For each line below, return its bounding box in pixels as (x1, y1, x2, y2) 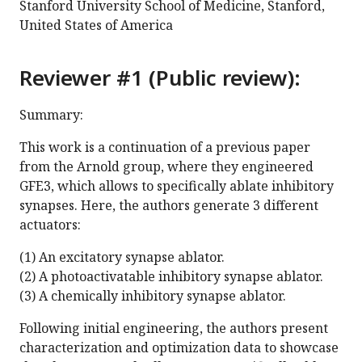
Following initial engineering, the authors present (19, 319, 328, 338)
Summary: (19, 106, 83, 124)
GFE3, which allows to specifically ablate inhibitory (19, 177, 334, 196)
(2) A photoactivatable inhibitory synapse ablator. (19, 267, 323, 286)
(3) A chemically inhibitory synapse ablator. (19, 287, 286, 305)
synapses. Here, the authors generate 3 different (19, 196, 318, 215)
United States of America (19, 16, 173, 35)
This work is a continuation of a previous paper (19, 138, 310, 157)
